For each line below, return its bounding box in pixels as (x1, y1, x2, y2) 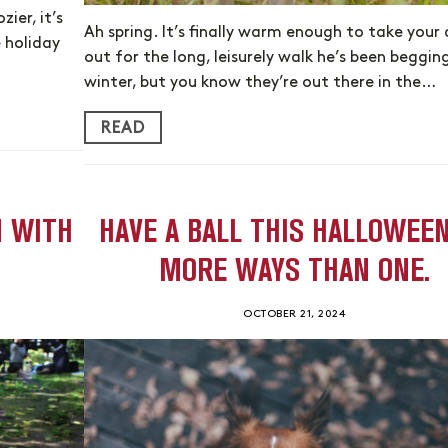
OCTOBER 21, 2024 (243, 308, 345, 320)
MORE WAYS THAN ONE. (158, 251, 430, 289)
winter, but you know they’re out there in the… (84, 74, 436, 91)
